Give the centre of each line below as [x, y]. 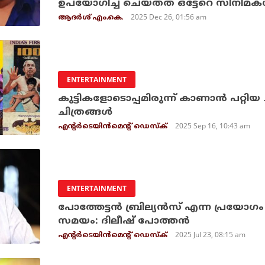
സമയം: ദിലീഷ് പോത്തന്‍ [124, 221]
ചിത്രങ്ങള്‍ [85, 112]
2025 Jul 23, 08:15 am [211, 235]
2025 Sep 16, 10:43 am [213, 126]
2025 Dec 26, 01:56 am [169, 17]
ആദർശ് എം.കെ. [90, 18]
